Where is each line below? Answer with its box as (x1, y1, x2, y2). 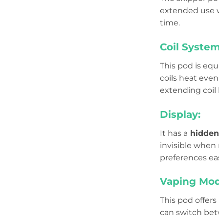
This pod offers (160, 196, 217, 205)
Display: (160, 108, 200, 120)
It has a (160, 128, 188, 138)
